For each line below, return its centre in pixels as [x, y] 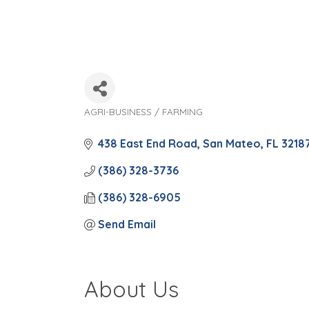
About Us [131, 289]
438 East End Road [148, 143]
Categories [123, 123]
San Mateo [232, 143]
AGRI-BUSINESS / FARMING [143, 111]
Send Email [127, 224]
